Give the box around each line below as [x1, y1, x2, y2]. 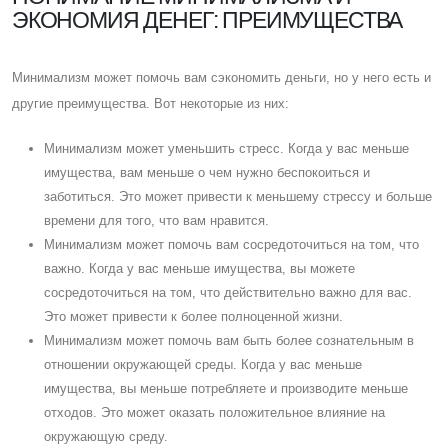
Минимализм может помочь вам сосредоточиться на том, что [44, 236, 419, 252]
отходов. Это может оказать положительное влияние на [44, 404, 385, 420]
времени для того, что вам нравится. [44, 212, 269, 228]
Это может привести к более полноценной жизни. [44, 308, 343, 324]
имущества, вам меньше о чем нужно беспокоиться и [44, 164, 370, 180]
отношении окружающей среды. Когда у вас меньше [44, 356, 362, 372]
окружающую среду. [44, 428, 168, 444]
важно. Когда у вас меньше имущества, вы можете [44, 260, 355, 276]
